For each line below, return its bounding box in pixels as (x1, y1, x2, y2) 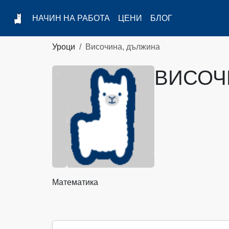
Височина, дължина (85, 42, 160, 52)
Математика (52, 178, 98, 187)
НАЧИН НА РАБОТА (32, 14, 110, 23)
